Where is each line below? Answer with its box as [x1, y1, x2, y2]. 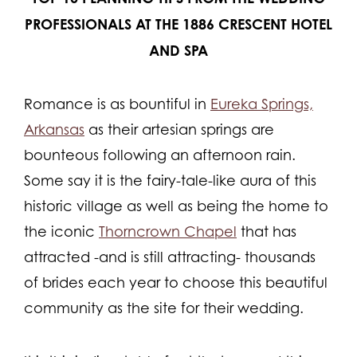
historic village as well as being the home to [24, 197, 328, 214]
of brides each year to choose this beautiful [24, 273, 328, 291]
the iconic [24, 222, 99, 240]
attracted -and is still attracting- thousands [24, 248, 316, 265]
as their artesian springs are [84, 120, 274, 138]
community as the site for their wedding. [24, 299, 304, 316]
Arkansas [24, 120, 84, 138]
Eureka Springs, [210, 95, 313, 112]
